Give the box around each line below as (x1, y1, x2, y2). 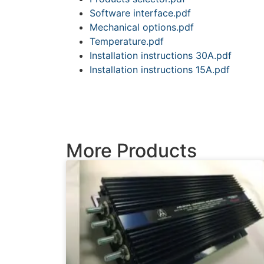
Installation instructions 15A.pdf (90, 63, 230, 75)
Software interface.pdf (90, 6, 191, 19)
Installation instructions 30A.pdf (90, 49, 232, 61)
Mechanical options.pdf (90, 21, 194, 33)
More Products (66, 138, 197, 162)
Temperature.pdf (90, 35, 164, 47)
